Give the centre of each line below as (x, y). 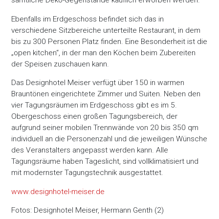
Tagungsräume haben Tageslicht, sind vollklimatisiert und (105, 162)
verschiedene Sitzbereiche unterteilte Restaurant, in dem (106, 30)
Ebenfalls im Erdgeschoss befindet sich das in (88, 19)
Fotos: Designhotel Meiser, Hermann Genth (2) (88, 210)
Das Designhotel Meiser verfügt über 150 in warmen (98, 83)
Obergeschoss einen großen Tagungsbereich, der (95, 117)
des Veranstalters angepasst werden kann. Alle (90, 150)
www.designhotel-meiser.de (58, 191)
